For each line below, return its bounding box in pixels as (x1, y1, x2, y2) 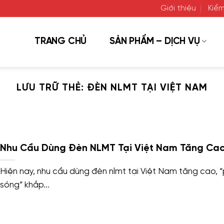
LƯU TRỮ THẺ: (16, 82, 87, 93)
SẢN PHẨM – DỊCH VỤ (109, 36, 200, 46)
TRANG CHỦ (34, 36, 87, 46)
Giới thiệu (160, 4, 196, 12)
